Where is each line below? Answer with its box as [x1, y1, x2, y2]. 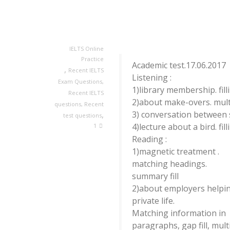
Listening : [132, 72, 171, 83]
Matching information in [132, 207, 226, 219]
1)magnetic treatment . [132, 146, 219, 157]
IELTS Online [69, 45, 104, 52]
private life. [132, 195, 175, 206]
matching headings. [132, 158, 207, 169]
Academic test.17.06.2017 [132, 60, 226, 71]
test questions [63, 111, 102, 119]
